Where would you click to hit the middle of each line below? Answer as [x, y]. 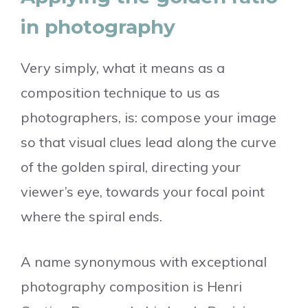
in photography [98, 27]
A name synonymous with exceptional [144, 262]
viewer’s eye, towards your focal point [143, 192]
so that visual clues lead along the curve [148, 142]
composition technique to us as [120, 93]
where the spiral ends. [92, 217]
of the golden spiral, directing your [131, 167]
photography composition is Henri [131, 287]
